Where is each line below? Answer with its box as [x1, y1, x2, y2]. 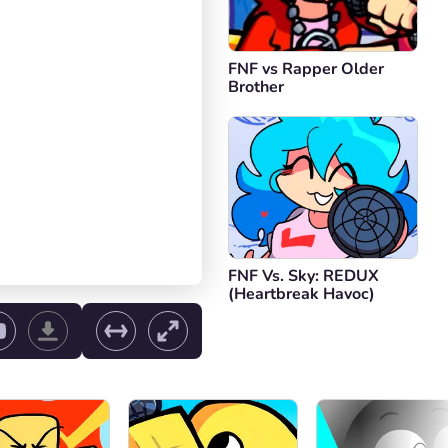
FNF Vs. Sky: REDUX [228, 265, 379, 287]
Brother [228, 76, 284, 98]
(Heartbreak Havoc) [228, 283, 375, 305]
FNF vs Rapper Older [228, 58, 384, 80]
